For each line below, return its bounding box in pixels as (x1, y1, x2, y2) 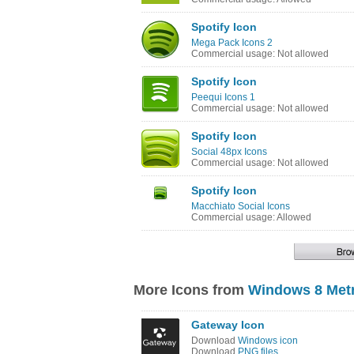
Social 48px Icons (191, 146, 267, 157)
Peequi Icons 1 (191, 92, 255, 103)
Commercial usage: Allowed (191, 212, 311, 223)
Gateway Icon (191, 318, 265, 331)
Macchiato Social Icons (191, 201, 290, 212)
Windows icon (238, 335, 298, 346)
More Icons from (134, 282, 248, 298)
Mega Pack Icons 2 (191, 37, 273, 48)
